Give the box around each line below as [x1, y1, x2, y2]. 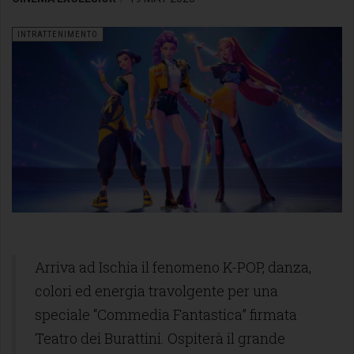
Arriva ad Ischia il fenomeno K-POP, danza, [35, 257, 311, 277]
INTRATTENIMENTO [17, 28, 98, 40]
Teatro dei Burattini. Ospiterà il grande [35, 328, 285, 348]
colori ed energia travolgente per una [35, 281, 278, 300]
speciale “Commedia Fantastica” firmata [35, 304, 297, 324]
